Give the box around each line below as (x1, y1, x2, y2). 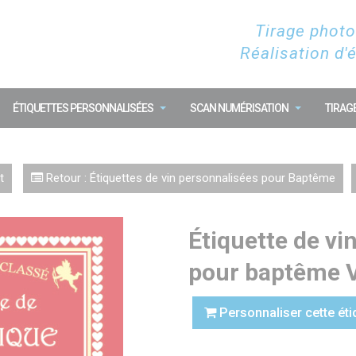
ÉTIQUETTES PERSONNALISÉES (13, 102, 153, 114)
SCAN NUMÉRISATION (190, 102, 288, 114)
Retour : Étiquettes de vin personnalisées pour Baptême (43, 171, 335, 185)
